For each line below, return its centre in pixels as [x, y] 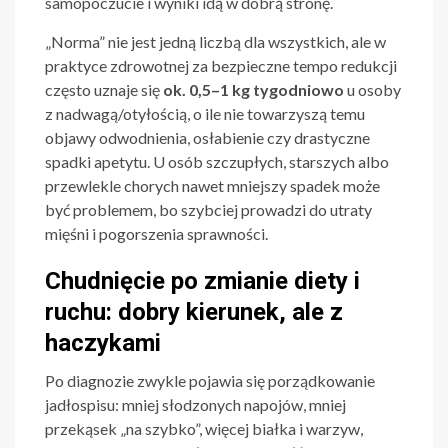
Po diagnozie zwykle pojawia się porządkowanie [210, 381]
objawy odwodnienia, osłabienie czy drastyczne [207, 138]
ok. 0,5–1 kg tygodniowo [253, 90]
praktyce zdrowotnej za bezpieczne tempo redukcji [221, 66]
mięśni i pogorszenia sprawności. [156, 234]
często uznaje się [104, 90]
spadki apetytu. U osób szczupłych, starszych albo [217, 162]
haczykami [103, 343]
